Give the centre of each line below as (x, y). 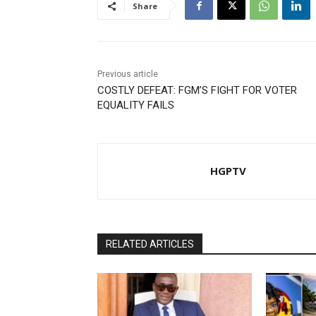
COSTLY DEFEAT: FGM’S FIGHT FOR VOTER (197, 91)
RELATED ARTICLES (150, 244)
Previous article (128, 74)
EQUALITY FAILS (136, 105)
